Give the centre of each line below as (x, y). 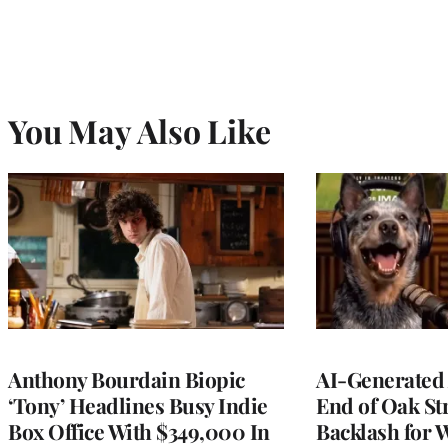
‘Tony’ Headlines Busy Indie (138, 404)
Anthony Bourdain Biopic (126, 378)
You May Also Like (139, 130)
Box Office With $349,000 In (139, 430)
